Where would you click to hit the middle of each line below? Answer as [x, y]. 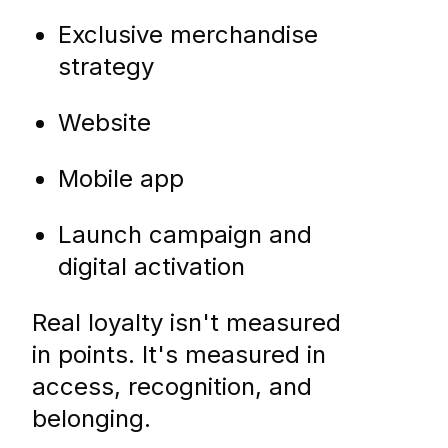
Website [104, 123]
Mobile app [121, 179]
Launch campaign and [185, 235]
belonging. [91, 419]
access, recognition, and [171, 387]
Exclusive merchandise [188, 35]
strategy [106, 67]
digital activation [151, 267]
